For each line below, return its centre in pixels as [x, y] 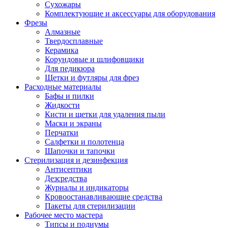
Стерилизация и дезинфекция [76, 160]
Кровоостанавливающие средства [104, 197]
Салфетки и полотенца [84, 142]
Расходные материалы [63, 87]
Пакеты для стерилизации [90, 206]
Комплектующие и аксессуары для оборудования [130, 14]
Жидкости [62, 105]
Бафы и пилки [69, 96]
